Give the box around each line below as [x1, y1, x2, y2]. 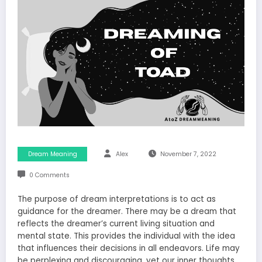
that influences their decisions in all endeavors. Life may [18, 243, 240, 254]
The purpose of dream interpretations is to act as [18, 194, 216, 205]
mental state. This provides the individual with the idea [18, 230, 235, 242]
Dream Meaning [27, 150, 77, 159]
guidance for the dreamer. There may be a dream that [18, 206, 236, 218]
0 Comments [29, 171, 70, 180]
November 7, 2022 [160, 150, 216, 159]
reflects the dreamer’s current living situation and [18, 218, 215, 230]
